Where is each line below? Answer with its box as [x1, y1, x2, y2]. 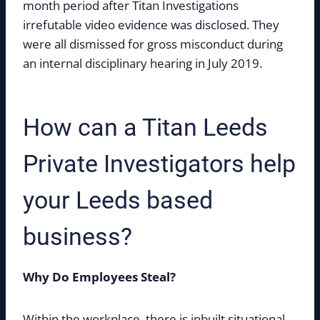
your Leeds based [23, 186, 213, 215]
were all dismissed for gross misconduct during [23, 36, 283, 53]
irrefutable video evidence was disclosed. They [23, 16, 279, 34]
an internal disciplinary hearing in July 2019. [23, 55, 262, 72]
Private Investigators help [23, 149, 296, 179]
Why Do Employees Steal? [23, 269, 176, 286]
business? [23, 222, 132, 251]
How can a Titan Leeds [23, 113, 268, 142]
